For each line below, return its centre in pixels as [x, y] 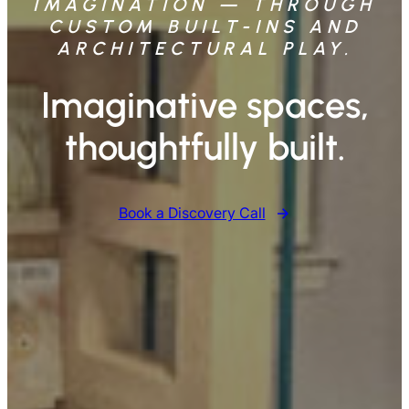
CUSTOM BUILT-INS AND [204, 27]
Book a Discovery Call [192, 213]
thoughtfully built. [204, 147]
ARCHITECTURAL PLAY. [204, 49]
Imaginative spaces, [204, 105]
